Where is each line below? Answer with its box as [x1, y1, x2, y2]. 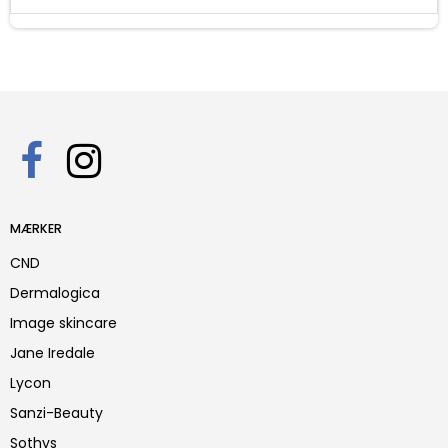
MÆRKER [10, 220, 62, 238]
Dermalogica [10, 283, 100, 304]
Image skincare [10, 313, 117, 334]
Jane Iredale [10, 343, 95, 364]
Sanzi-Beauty [10, 403, 103, 424]
